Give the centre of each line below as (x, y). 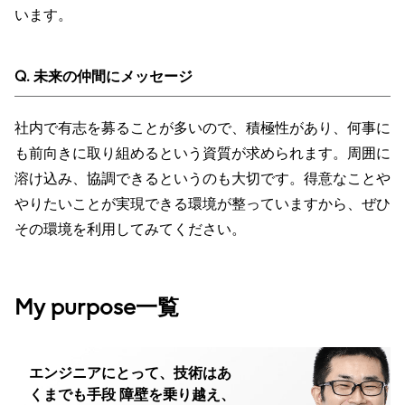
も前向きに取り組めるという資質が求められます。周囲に (202, 153)
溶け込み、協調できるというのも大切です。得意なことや (202, 179)
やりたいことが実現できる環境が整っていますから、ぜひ (202, 204)
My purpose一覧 (97, 307)
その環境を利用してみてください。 (130, 229)
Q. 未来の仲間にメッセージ (104, 76)
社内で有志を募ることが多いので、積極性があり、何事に (202, 128)
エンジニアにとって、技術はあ (130, 373)
